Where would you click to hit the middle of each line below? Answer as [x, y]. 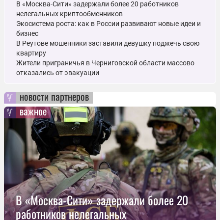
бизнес [27, 34]
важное [33, 111]
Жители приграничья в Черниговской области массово [105, 63]
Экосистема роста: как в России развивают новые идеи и [109, 24]
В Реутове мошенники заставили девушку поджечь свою [108, 43]
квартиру [31, 53]
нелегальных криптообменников [69, 14]
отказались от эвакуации [58, 73]
